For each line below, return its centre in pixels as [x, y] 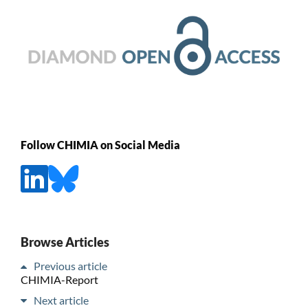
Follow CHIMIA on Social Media [100, 144]
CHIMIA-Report [59, 279]
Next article [61, 300]
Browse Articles [65, 242]
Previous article [70, 265]
